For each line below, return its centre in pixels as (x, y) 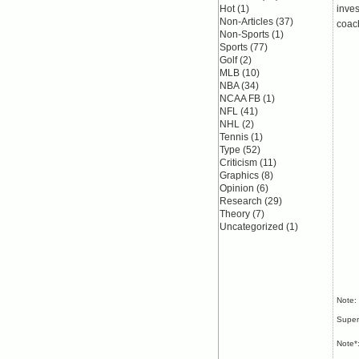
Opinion (237, 188)
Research (241, 201)
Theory (235, 214)
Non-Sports (244, 34)
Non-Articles (246, 22)
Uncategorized (252, 227)
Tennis (234, 137)
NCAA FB (240, 99)
